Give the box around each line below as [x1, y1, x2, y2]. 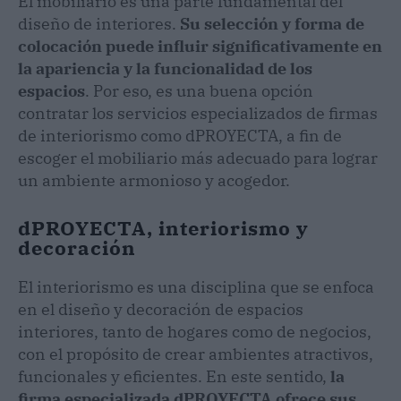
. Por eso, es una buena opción [85, 80, 313, 101]
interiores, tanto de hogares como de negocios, [18, 320, 371, 342]
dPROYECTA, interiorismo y [18, 214, 309, 241]
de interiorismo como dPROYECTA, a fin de [18, 124, 342, 146]
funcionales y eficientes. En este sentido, [18, 365, 330, 387]
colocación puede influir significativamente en [18, 35, 382, 56]
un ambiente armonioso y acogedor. [18, 169, 290, 191]
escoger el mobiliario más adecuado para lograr [18, 147, 378, 168]
